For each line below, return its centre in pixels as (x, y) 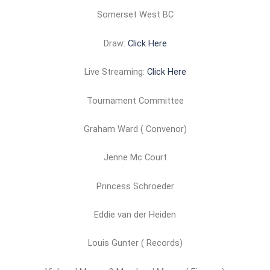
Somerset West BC (135, 15)
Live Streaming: (115, 72)
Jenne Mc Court (135, 158)
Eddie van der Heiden (135, 214)
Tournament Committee (135, 100)
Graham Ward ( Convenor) (135, 129)
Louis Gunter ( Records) (135, 243)
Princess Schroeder (135, 186)
